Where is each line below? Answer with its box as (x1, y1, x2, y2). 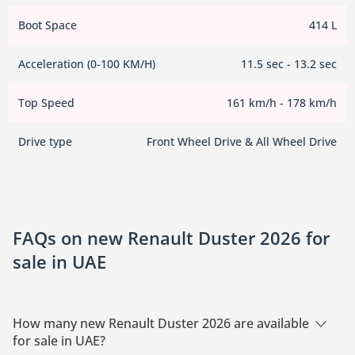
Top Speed (18, 95, 74, 111)
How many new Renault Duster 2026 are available (13, 315, 309, 333)
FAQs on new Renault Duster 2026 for (13, 226, 330, 250)
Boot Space (18, 17, 77, 33)
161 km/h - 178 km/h (227, 95, 337, 111)
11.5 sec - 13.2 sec (241, 56, 337, 72)
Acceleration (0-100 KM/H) (18, 56, 155, 72)
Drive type (18, 134, 72, 150)
